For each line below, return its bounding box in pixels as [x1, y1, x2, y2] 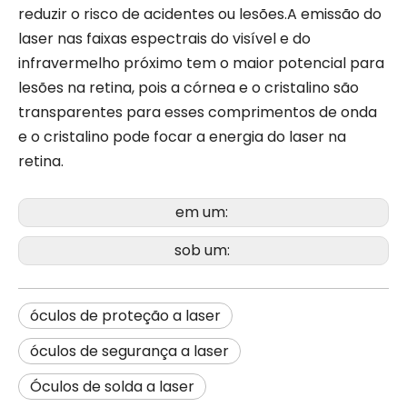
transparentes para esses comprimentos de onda [18, 101, 377, 123]
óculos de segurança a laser [30, 340, 229, 362]
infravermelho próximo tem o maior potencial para [18, 52, 384, 74]
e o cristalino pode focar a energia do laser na [18, 125, 346, 147]
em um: [175, 201, 232, 223]
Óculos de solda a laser [30, 375, 194, 397]
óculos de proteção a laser [30, 304, 221, 326]
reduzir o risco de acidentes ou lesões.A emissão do [18, 3, 382, 25]
